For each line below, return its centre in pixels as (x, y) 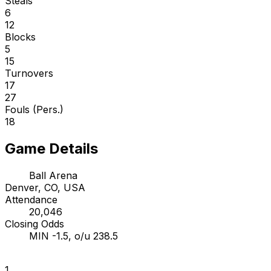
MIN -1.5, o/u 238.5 (73, 236)
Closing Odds (34, 224)
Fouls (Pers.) (34, 109)
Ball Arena (53, 175)
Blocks (20, 37)
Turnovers (29, 73)
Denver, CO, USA (45, 187)
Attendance (31, 199)
